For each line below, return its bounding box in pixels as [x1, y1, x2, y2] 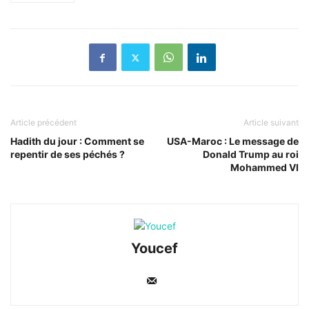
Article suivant [243, 117, 299, 128]
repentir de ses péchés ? [10, 148, 125, 161]
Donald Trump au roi [203, 148, 299, 161]
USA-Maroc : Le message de [167, 135, 299, 148]
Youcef [131, 240, 178, 257]
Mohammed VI [230, 161, 299, 174]
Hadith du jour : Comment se [10, 135, 144, 148]
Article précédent [10, 117, 77, 128]
